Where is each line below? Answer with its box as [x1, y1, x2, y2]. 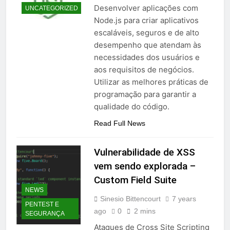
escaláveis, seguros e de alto [93, 28, 199, 38]
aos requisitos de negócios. [93, 65, 194, 75]
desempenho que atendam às [93, 40, 201, 50]
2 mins [133, 207, 156, 216]
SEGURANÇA [25, 209, 65, 217]
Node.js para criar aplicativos [93, 15, 199, 26]
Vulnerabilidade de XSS [93, 146, 195, 159]
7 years [171, 195, 196, 203]
